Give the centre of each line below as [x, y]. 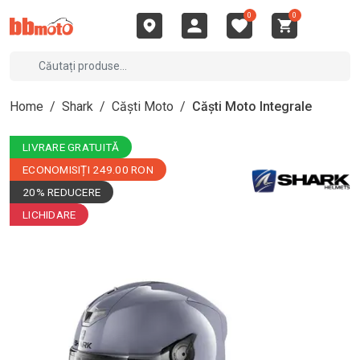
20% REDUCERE [62, 192]
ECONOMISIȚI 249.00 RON [88, 170]
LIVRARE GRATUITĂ [71, 147]
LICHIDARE [49, 215]
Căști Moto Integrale [252, 106]
